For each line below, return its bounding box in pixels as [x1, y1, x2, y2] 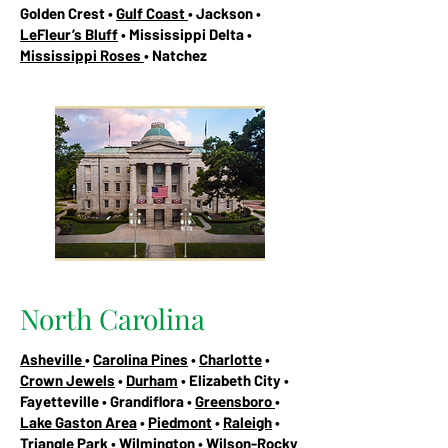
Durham [126, 370, 178, 389]
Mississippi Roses [20, 45, 144, 64]
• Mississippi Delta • [118, 24, 252, 43]
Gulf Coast [116, 3, 188, 22]
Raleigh [223, 412, 272, 431]
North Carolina [20, 299, 205, 337]
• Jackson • [188, 3, 261, 22]
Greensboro [195, 391, 275, 410]
